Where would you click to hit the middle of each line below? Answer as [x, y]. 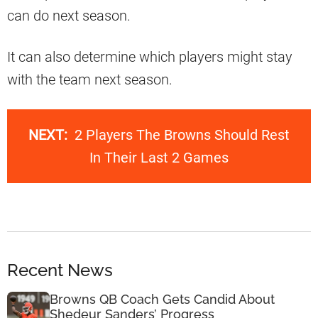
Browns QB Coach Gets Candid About [162, 299]
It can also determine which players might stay [150, 57]
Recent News [60, 270]
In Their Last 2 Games [159, 158]
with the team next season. [90, 80]
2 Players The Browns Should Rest [182, 135]
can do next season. [69, 16]
